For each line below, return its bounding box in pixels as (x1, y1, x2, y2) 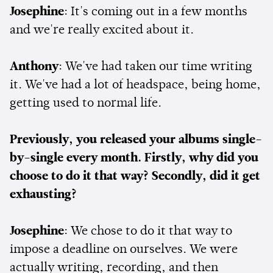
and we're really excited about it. (10, 24, 197, 37)
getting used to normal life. (10, 97, 165, 110)
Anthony (10, 60, 58, 73)
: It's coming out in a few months (64, 5, 247, 18)
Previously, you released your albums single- (10, 133, 262, 146)
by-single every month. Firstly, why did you (10, 152, 258, 165)
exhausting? (10, 188, 77, 201)
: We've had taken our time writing (58, 60, 252, 73)
